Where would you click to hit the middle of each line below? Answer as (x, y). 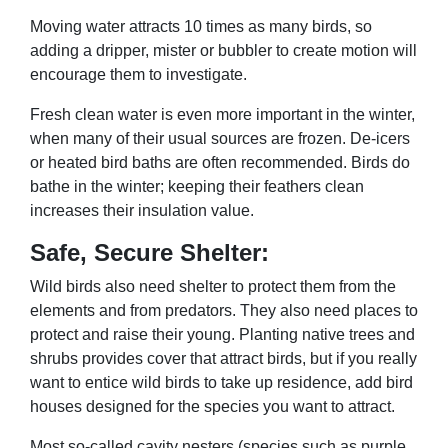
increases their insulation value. (142, 210)
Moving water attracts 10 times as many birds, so (201, 26)
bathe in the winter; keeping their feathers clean (197, 186)
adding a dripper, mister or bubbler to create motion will (223, 50)
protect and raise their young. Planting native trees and (222, 334)
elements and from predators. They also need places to (224, 310)
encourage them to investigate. (138, 74)
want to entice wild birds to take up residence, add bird (221, 382)
